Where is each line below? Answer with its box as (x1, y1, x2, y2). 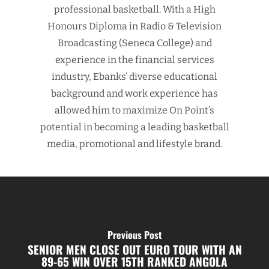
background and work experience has (51, 88, 218, 99)
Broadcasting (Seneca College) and (57, 37, 212, 49)
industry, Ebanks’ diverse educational (52, 71, 217, 82)
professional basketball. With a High (53, 4, 216, 15)
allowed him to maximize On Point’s (55, 104, 214, 116)
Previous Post (107, 227, 162, 242)
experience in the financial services (55, 54, 214, 65)
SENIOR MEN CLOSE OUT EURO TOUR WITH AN (27, 240, 242, 258)
